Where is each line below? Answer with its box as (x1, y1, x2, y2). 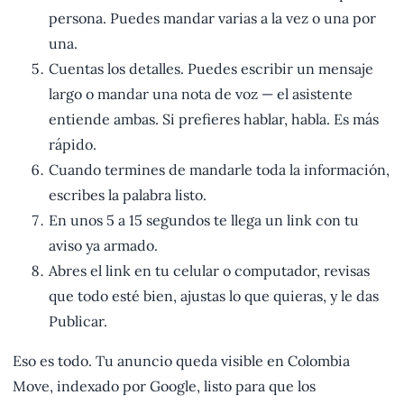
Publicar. (49, 312, 107, 331)
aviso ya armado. (49, 236, 158, 255)
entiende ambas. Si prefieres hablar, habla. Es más (49, 110, 379, 129)
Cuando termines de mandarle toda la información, (49, 161, 390, 179)
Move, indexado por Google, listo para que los (13, 377, 316, 396)
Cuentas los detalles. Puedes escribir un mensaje (49, 60, 373, 78)
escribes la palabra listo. (49, 186, 207, 205)
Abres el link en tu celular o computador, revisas (49, 262, 370, 280)
